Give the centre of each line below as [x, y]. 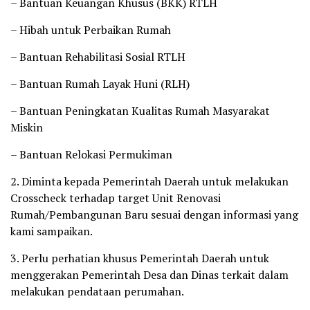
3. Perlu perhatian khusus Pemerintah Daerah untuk [140, 258]
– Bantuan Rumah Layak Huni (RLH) [100, 83]
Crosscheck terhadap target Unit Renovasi [116, 198]
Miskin [27, 127]
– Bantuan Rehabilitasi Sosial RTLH [98, 56]
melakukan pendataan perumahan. [97, 291]
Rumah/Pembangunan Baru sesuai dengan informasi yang [154, 214]
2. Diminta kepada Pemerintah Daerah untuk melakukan [149, 181]
